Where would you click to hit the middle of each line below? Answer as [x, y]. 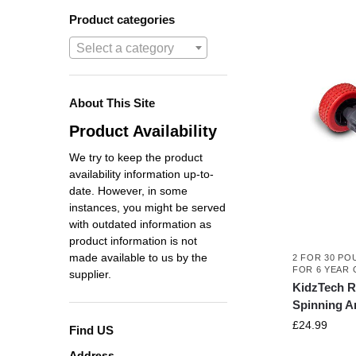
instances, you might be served [147, 208]
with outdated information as [140, 224]
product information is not [133, 241]
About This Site [112, 103]
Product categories [122, 19]
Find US [91, 331]
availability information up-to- [141, 174]
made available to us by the [138, 258]
